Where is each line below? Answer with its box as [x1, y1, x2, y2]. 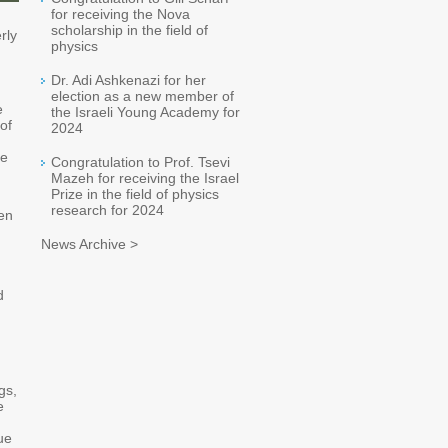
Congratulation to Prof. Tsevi [51, 154, 230, 170]
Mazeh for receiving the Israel [51, 170, 239, 186]
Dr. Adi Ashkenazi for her [51, 72, 206, 88]
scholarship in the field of [51, 22, 208, 38]
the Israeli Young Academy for [51, 104, 240, 120]
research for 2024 [51, 202, 164, 218]
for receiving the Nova [51, 6, 190, 22]
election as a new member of [51, 88, 234, 104]
